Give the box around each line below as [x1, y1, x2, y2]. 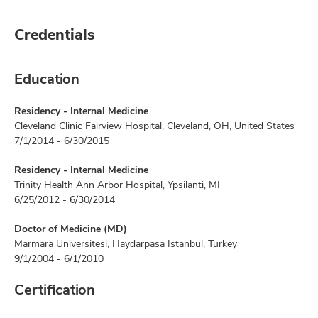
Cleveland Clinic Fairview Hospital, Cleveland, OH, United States [14, 119, 295, 132]
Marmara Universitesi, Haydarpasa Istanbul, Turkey [14, 237, 237, 250]
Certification [14, 280, 95, 299]
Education [14, 70, 79, 88]
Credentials [14, 25, 94, 44]
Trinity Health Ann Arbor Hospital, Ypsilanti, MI [14, 178, 220, 191]
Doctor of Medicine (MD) [14, 222, 127, 235]
